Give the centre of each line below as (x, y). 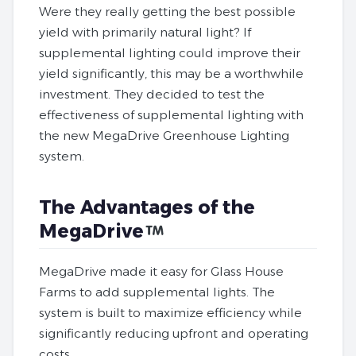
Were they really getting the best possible (167, 12)
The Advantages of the (147, 207)
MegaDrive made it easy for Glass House (161, 271)
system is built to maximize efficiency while (170, 312)
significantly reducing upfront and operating (174, 333)
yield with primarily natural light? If (145, 33)
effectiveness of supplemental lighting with (171, 115)
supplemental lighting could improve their (170, 53)
